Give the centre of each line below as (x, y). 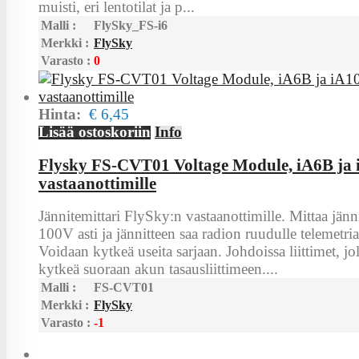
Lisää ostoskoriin (95, 132)
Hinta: (64, 114)
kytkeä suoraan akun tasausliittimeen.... (158, 269)
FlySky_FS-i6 (131, 25)
